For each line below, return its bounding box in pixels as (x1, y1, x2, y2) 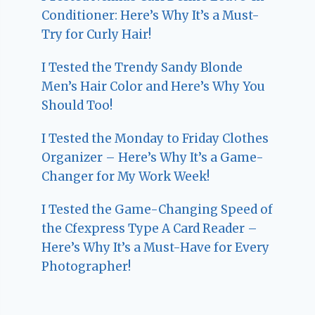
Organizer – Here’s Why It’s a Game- (41, 149, 264, 165)
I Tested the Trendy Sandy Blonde (41, 59, 243, 75)
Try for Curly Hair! (41, 26, 152, 42)
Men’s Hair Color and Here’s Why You (41, 78, 266, 94)
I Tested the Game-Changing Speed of (41, 201, 274, 217)
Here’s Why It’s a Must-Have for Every (41, 239, 270, 255)
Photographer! (41, 258, 131, 274)
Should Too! (41, 97, 113, 113)
